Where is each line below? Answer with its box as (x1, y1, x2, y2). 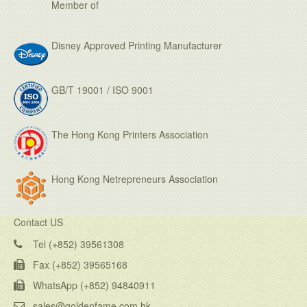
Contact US (14, 215, 63, 230)
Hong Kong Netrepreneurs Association (51, 172, 218, 186)
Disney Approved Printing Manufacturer (51, 38, 222, 53)
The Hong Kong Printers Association (51, 127, 208, 142)
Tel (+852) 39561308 (33, 237, 124, 251)
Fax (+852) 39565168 (33, 258, 127, 272)
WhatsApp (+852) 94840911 (33, 278, 156, 293)
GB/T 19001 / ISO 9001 (51, 83, 153, 97)
